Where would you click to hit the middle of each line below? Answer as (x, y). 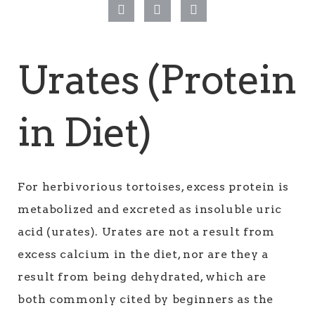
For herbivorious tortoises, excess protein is (153, 187)
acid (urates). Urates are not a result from (146, 232)
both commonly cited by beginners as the (146, 299)
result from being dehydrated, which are (142, 277)
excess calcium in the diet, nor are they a (143, 254)
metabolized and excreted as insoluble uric (150, 209)
